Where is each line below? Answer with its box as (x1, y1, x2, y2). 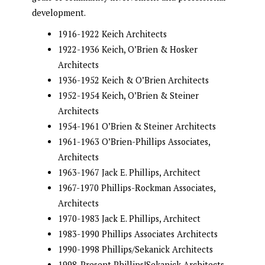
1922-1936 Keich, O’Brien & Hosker (57, 44, 198, 56)
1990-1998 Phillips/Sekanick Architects (57, 244, 213, 256)
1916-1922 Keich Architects (57, 28, 167, 40)
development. (32, 7, 86, 19)
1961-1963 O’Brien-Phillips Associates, (57, 136, 210, 148)
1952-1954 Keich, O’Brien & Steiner (57, 90, 199, 102)
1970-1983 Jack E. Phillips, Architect (57, 213, 201, 225)
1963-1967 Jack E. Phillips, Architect (57, 167, 201, 179)
